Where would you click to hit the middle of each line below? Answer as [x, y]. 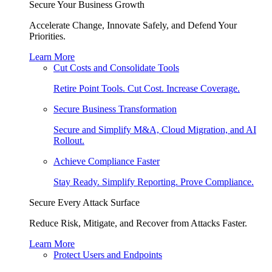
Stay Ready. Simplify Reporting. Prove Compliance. [154, 182]
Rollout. [69, 141]
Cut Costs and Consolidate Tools [116, 68]
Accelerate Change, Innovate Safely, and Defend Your [133, 25]
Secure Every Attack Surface [84, 202]
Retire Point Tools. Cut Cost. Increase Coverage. [147, 88]
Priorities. [47, 36]
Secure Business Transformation [115, 109]
